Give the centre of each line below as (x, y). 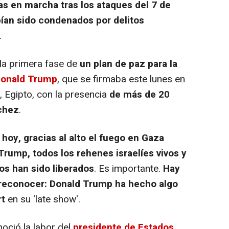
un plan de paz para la (129, 64)
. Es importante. (129, 168)
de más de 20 (140, 94)
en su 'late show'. (43, 199)
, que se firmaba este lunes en (121, 79)
